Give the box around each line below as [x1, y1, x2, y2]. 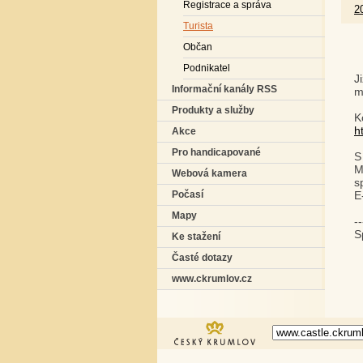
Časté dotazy [172, 253, 233, 263]
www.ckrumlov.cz [172, 274, 252, 284]
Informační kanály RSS [172, 84, 277, 94]
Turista [183, 21, 213, 31]
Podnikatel [183, 63, 230, 73]
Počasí [172, 190, 203, 199]
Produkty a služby [172, 105, 254, 115]
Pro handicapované [172, 147, 261, 157]
